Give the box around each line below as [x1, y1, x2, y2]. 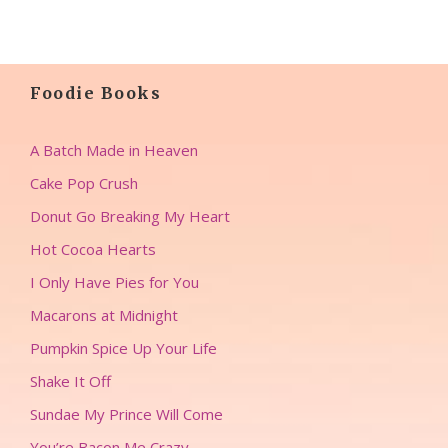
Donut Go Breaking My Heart [30, 206, 230, 226]
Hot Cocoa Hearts [30, 239, 156, 259]
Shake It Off [30, 371, 111, 391]
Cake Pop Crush [30, 173, 138, 193]
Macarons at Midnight [30, 305, 178, 325]
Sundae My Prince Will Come [30, 404, 223, 424]
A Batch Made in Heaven [30, 140, 198, 160]
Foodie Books [30, 83, 161, 103]
